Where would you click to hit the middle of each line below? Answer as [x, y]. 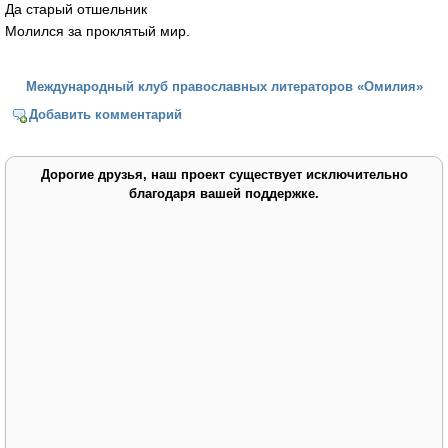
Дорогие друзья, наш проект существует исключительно [224, 175]
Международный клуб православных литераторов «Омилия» [224, 86]
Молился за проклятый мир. [97, 30]
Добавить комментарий [106, 115]
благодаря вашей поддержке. [224, 194]
